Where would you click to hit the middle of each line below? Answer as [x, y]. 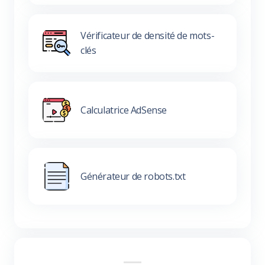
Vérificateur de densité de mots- [148, 35]
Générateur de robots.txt [133, 176]
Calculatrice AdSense [124, 110]
